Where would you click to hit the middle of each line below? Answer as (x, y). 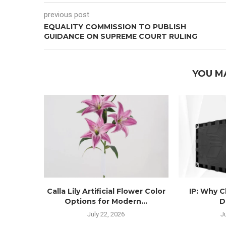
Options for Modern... (106, 202)
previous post (67, 14)
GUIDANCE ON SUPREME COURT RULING (121, 36)
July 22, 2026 (106, 214)
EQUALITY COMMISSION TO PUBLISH (115, 26)
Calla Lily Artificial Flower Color (106, 191)
